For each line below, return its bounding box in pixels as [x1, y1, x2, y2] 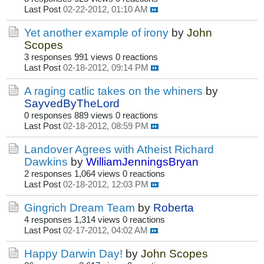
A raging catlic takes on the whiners [24, 84, 203, 98]
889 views [74, 111, 113, 121]
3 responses [24, 52, 72, 62]
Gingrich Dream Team [24, 201, 135, 214]
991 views [74, 52, 113, 62]
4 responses [24, 215, 72, 225]
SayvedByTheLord [24, 97, 120, 110]
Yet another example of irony [24, 26, 169, 39]
